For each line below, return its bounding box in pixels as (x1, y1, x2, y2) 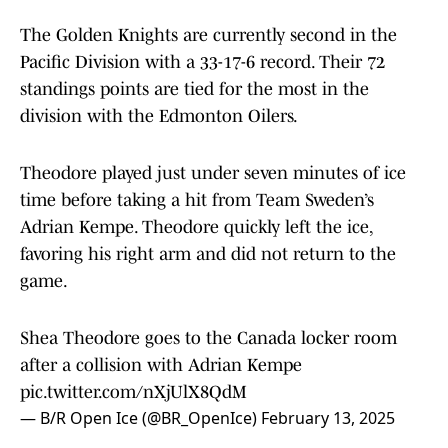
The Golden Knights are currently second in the (20, 25, 397, 46)
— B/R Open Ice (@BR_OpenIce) (20, 407, 261, 430)
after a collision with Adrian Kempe (20, 355, 302, 376)
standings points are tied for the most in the (20, 79, 369, 100)
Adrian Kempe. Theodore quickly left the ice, (20, 217, 372, 238)
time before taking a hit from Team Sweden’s (20, 190, 374, 211)
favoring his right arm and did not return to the (20, 244, 396, 265)
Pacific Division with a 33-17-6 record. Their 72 (20, 52, 385, 73)
